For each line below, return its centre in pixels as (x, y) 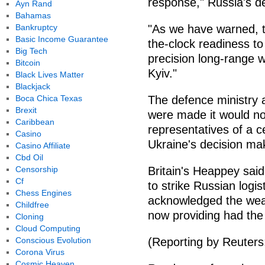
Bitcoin (28, 63)
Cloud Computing (48, 228)
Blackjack (33, 86)
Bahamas (33, 15)
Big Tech (31, 51)
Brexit (26, 110)
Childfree (32, 205)
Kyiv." (162, 73)
